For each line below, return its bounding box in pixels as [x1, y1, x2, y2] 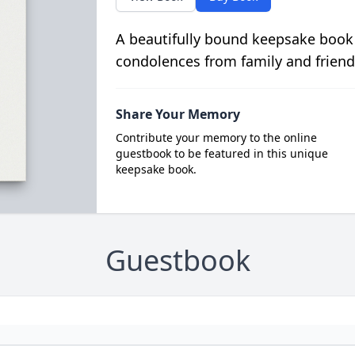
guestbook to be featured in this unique [115, 146, 328, 161]
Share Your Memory [115, 105, 240, 123]
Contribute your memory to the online [115, 130, 317, 145]
